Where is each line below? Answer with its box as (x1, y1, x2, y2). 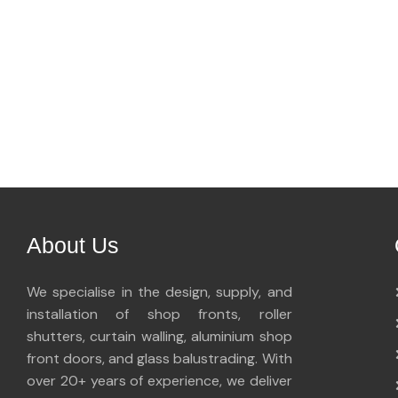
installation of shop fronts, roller (27, 305, 292, 323)
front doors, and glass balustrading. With (27, 349, 292, 368)
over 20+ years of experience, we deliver (27, 371, 292, 390)
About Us (27, 233, 119, 258)
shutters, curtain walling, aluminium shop (27, 327, 292, 346)
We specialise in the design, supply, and (27, 283, 292, 301)
